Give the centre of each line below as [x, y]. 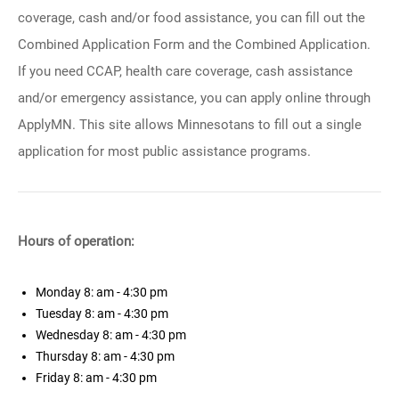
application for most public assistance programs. [164, 151]
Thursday [63, 356]
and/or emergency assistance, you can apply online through [194, 98]
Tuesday [60, 313]
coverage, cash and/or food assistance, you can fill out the [191, 18]
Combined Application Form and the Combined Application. [194, 45]
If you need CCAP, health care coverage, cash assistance [185, 71]
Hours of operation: [76, 241]
